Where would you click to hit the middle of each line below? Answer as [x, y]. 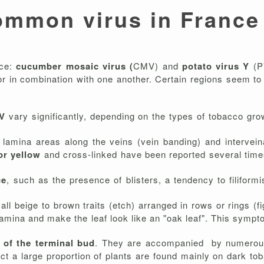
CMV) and [156, 66]
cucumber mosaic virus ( [75, 66]
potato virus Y [214, 66]
